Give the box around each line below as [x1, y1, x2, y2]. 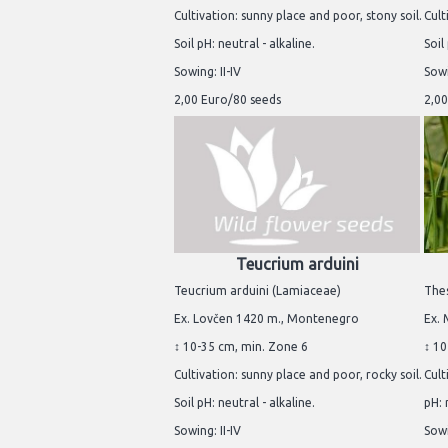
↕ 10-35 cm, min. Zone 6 [174, 340, 308, 354]
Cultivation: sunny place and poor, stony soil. [174, 8, 422, 22]
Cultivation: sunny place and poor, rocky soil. [174, 368, 422, 382]
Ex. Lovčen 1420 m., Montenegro [174, 312, 359, 326]
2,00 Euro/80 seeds [174, 92, 281, 106]
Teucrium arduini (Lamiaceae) [174, 284, 341, 298]
